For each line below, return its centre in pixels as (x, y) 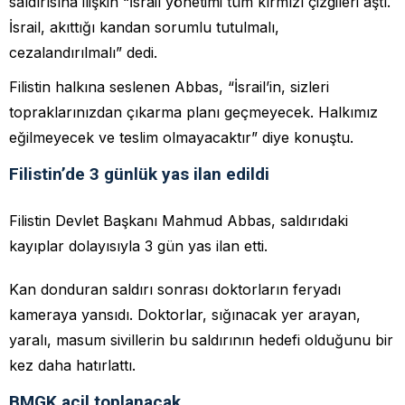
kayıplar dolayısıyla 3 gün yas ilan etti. (138, 245)
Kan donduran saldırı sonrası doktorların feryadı (175, 289)
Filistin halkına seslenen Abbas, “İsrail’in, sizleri (169, 86)
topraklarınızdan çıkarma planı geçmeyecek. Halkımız (193, 112)
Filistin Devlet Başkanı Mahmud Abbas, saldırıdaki (179, 220)
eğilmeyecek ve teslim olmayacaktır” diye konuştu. (181, 137)
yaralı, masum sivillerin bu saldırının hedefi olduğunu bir (201, 339)
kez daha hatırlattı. (72, 365)
